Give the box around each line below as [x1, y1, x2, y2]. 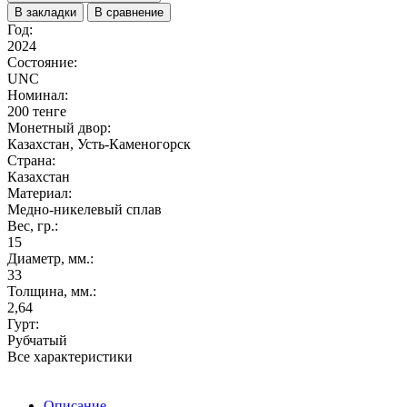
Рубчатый [7, 332, 67, 348]
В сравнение [94, 5, 164, 19]
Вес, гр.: [7, 217, 58, 233]
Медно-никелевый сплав [7, 201, 162, 217]
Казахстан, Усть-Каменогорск [7, 135, 191, 152]
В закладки [15, 5, 76, 19]
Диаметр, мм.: [7, 250, 94, 266]
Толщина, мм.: [7, 283, 96, 299]
